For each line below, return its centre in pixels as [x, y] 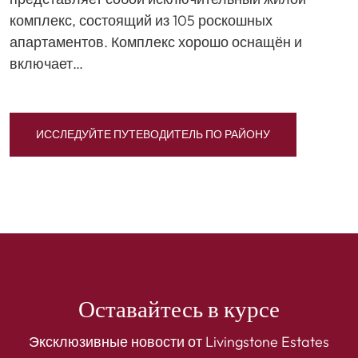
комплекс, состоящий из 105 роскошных [141, 21]
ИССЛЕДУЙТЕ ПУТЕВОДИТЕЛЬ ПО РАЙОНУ [153, 135]
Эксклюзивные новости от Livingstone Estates [179, 342]
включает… [46, 64]
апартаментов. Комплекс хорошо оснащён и [156, 42]
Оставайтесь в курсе [179, 311]
